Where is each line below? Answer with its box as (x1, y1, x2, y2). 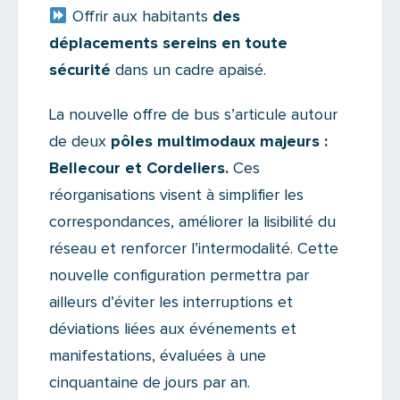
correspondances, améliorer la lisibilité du (49, 213, 336, 230)
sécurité (49, 62, 115, 79)
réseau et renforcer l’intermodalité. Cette (49, 240, 338, 257)
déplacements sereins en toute (49, 35, 287, 52)
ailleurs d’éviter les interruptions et (49, 294, 293, 311)
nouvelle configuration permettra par (49, 267, 309, 284)
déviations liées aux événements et (49, 321, 296, 337)
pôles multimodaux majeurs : (111, 133, 328, 150)
